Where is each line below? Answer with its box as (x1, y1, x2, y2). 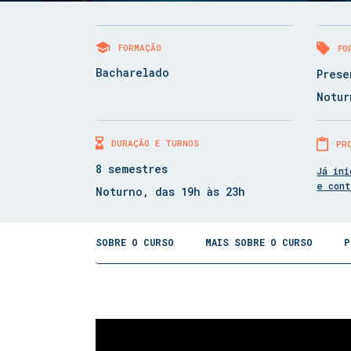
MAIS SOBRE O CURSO (205, 236, 313, 248)
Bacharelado (96, 65, 169, 80)
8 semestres (96, 161, 168, 176)
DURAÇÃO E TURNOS (111, 137, 199, 149)
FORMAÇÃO (118, 42, 161, 53)
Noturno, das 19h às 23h (96, 184, 245, 199)
